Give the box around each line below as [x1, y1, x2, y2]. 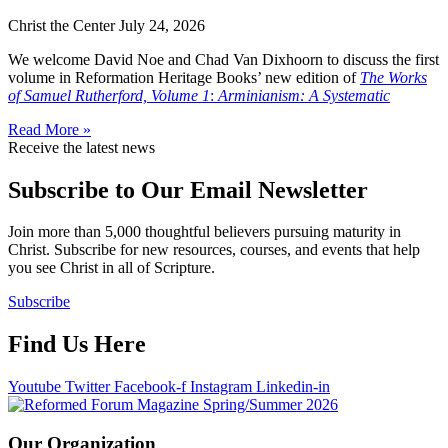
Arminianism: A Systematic [218, 86, 390, 104]
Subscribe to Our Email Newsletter [8, 176, 368, 203]
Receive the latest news [8, 138, 155, 156]
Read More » [8, 120, 91, 138]
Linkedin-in [256, 378, 330, 396]
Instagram [190, 378, 252, 396]
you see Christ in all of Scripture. [8, 259, 215, 277]
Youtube [8, 378, 61, 396]
